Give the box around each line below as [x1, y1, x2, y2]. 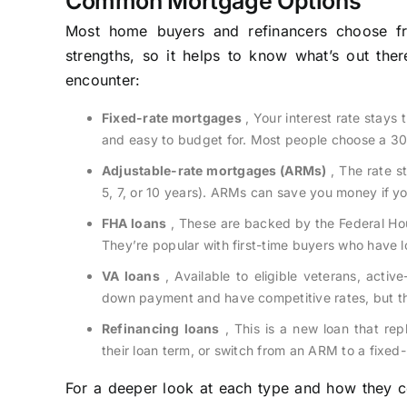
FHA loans [101, 214, 167, 231]
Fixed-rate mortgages [101, 109, 242, 125]
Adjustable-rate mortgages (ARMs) [101, 162, 327, 178]
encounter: [65, 70, 141, 89]
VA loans [101, 267, 160, 283]
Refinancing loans [101, 320, 220, 336]
